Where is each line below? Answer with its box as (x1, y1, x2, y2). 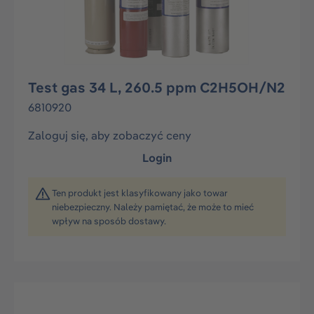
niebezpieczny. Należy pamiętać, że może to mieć (52, 201, 254, 212)
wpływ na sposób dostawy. (52, 215, 166, 226)
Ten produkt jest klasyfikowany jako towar (52, 187, 228, 198)
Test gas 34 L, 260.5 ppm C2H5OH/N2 (28, 78, 285, 96)
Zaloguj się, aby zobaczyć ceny (28, 128, 191, 142)
